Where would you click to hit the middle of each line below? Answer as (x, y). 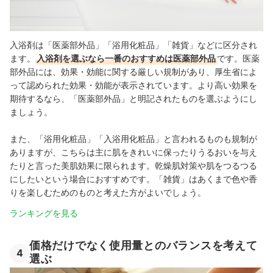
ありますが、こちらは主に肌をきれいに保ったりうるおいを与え (133, 152)
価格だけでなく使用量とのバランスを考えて (144, 246)
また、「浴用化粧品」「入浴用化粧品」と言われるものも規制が (133, 139)
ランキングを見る (44, 213)
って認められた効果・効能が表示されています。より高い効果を (133, 85)
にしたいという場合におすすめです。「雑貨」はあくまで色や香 (133, 179)
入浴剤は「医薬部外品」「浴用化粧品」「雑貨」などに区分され (133, 45)
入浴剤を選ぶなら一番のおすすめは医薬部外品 (126, 58)
